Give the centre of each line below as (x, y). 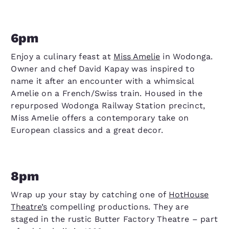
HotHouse (189, 194)
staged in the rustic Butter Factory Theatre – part (114, 219)
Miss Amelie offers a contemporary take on (100, 118)
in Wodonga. (187, 56)
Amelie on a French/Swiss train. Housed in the (107, 93)
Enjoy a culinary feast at (62, 56)
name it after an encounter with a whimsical (102, 81)
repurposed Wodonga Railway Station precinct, (108, 106)
